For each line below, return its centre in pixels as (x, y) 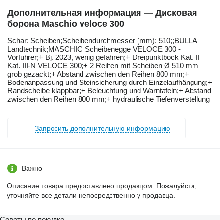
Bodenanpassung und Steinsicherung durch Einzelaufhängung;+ (110, 82)
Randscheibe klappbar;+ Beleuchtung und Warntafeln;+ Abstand (109, 90)
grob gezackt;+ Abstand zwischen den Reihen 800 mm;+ (98, 74)
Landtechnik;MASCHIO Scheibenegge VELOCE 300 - (94, 49)
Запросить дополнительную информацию (103, 128)
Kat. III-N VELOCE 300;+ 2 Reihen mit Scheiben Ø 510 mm (103, 65)
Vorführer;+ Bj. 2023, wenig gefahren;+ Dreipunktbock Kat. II (103, 57)
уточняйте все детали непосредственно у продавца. (91, 195)
